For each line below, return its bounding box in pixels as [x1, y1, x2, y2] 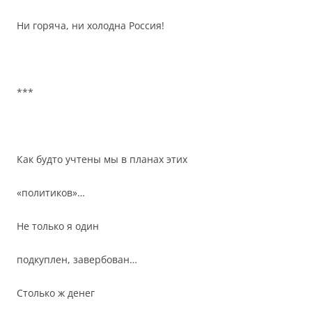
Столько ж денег [17, 286, 95, 299]
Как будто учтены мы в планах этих [17, 153, 187, 166]
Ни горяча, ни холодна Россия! [17, 19, 164, 32]
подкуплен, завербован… [17, 253, 137, 266]
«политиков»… [17, 186, 85, 199]
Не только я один [17, 219, 99, 233]
